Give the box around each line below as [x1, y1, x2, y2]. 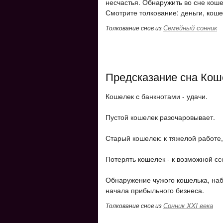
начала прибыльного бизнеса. [106, 185, 204, 195]
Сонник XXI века [163, 201, 213, 210]
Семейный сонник [163, 23, 217, 32]
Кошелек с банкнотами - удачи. [106, 91, 208, 101]
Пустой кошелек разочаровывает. [106, 112, 215, 122]
